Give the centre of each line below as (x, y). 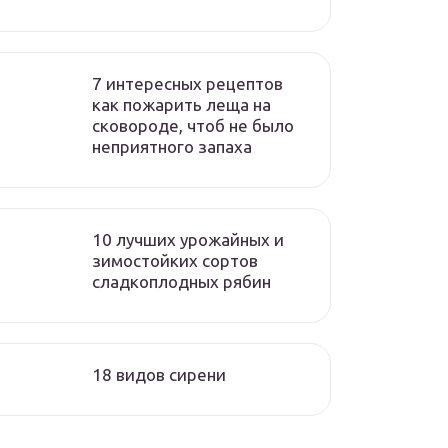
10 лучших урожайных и (188, 239)
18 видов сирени (159, 374)
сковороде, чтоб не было (193, 125)
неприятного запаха (172, 146)
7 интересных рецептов (187, 83)
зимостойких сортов (175, 260)
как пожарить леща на (181, 104)
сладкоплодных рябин (181, 281)
